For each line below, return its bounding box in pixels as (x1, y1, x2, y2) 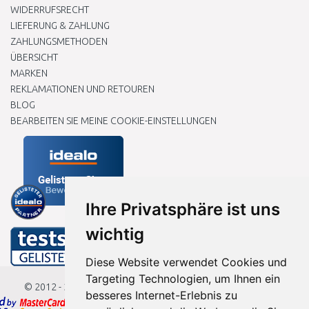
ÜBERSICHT (10, 51, 58, 63)
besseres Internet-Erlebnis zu (86, 288, 238, 302)
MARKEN (10, 67, 48, 79)
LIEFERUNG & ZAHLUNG (10, 19, 110, 31)
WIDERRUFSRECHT (10, 3, 89, 15)
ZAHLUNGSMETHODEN (10, 35, 108, 47)
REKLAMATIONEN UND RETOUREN (10, 83, 154, 94)
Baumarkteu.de (88, 281, 152, 292)
